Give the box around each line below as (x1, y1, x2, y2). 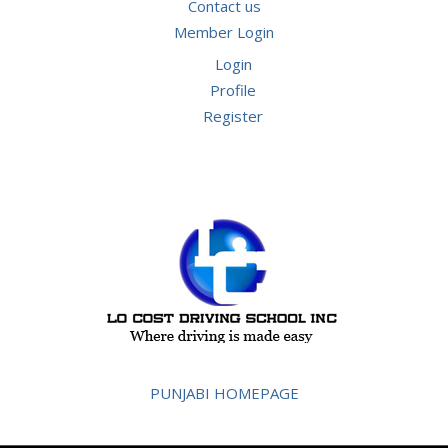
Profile (210, 80, 257, 101)
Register (203, 106, 264, 127)
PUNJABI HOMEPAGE (149, 382, 299, 403)
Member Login (174, 22, 274, 43)
